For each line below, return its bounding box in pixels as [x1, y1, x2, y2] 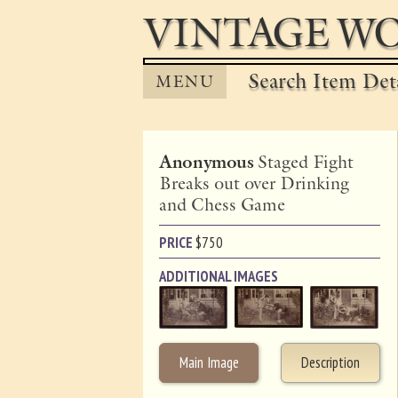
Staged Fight [258, 152, 354, 173]
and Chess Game [158, 195, 285, 216]
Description [301, 353, 361, 373]
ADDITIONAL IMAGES [158, 266, 278, 286]
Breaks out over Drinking [158, 173, 349, 195]
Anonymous [158, 151, 259, 173]
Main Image [179, 353, 239, 373]
